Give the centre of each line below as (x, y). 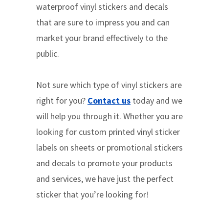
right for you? (62, 101)
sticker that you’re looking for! (93, 195)
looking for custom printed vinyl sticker (108, 132)
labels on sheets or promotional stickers (109, 148)
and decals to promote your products (104, 163)
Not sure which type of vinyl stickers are (109, 85)
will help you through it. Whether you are (109, 116)
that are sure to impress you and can (103, 22)
